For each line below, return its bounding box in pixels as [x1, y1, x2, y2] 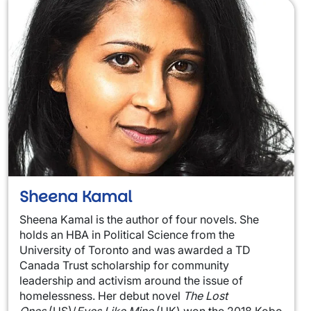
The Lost [183, 289, 228, 303]
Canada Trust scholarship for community [19, 258, 229, 273]
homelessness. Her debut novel [19, 289, 183, 303]
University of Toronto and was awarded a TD [19, 243, 251, 258]
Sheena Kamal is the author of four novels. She [19, 212, 259, 227]
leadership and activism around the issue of [19, 274, 243, 288]
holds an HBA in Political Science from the [19, 228, 235, 242]
